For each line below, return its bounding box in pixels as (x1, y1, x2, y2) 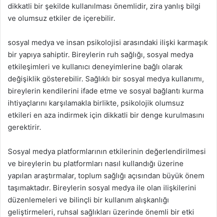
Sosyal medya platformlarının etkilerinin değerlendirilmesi (8, 146, 206, 156)
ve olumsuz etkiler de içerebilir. (8, 13, 115, 23)
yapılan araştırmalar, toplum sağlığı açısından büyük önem (8, 170, 204, 180)
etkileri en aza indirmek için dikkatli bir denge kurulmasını (8, 110, 204, 120)
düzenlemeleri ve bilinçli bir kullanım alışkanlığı (8, 195, 169, 204)
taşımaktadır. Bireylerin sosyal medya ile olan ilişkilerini (8, 183, 196, 192)
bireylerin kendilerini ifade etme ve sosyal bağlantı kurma (8, 86, 203, 95)
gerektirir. (8, 122, 41, 132)
